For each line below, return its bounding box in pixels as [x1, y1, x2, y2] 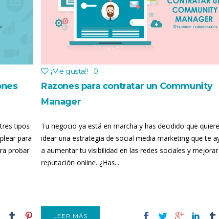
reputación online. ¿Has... [41, 158, 119, 167]
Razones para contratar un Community [41, 81, 213, 91]
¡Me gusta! [50, 66, 87, 76]
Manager [41, 96, 81, 107]
